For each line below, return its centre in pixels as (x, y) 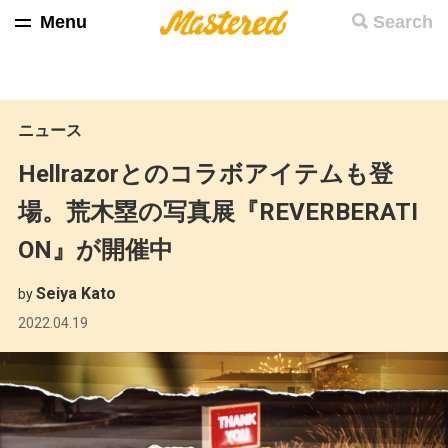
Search (403, 22)
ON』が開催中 (95, 250)
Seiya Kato (76, 293)
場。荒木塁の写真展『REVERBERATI (218, 212)
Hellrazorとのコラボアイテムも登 (205, 174)
